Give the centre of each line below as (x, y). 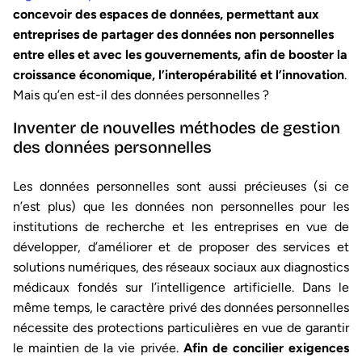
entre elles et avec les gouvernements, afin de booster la (180, 55)
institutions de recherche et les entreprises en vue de (181, 227)
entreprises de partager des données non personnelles (173, 34)
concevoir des (56, 14)
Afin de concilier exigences (266, 348)
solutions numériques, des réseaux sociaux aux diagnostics (181, 267)
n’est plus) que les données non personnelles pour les (181, 206)
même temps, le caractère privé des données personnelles (181, 307)
